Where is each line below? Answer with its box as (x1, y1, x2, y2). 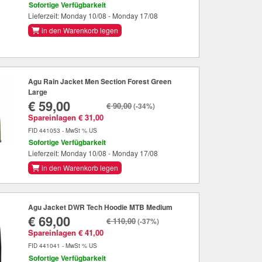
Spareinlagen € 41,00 (28, 227, 104, 239)
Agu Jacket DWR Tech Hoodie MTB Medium (28, 202, 173, 213)
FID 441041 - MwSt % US (28, 242, 98, 250)
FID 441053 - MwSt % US (28, 126, 98, 135)
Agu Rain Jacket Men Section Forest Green (28, 75, 172, 87)
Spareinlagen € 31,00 (28, 111, 104, 123)
